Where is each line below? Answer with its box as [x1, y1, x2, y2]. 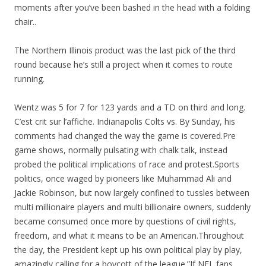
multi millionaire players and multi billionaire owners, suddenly [14, 201, 251, 213]
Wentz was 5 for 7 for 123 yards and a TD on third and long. [14, 102, 245, 113]
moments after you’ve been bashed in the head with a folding [14, 2, 250, 13]
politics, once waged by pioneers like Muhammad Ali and [14, 173, 232, 184]
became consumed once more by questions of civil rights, [14, 216, 236, 227]
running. [14, 73, 45, 84]
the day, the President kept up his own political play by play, [14, 244, 242, 255]
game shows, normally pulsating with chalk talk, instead [14, 144, 227, 156]
